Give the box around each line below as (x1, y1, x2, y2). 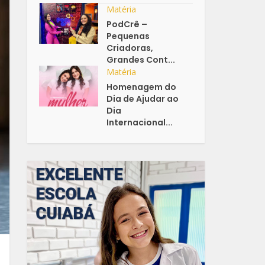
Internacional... (106, 117, 173, 129)
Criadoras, (106, 42, 154, 54)
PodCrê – (106, 18, 148, 31)
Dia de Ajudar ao (106, 93, 179, 105)
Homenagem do (106, 81, 177, 93)
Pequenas (106, 30, 150, 43)
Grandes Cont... (106, 54, 176, 66)
